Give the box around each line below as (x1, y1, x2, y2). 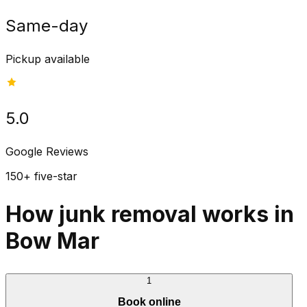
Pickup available (5, 51, 90, 66)
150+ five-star (5, 169, 77, 183)
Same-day (5, 15, 88, 36)
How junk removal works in (5, 201, 294, 228)
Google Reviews (5, 144, 88, 158)
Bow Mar (5, 228, 99, 255)
